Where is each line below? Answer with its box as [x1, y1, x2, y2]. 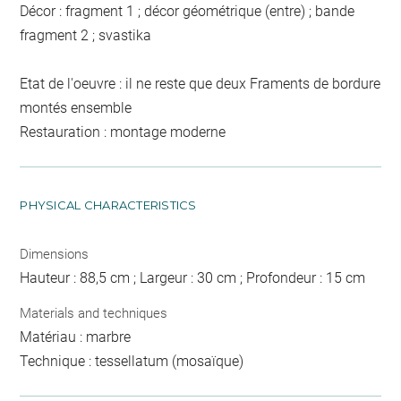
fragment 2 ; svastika [20, 26, 152, 44]
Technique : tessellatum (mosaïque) [20, 353, 244, 371]
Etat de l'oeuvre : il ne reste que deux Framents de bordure [20, 74, 381, 92]
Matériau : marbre [20, 328, 132, 346]
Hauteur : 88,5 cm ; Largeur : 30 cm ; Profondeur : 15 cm [20, 269, 366, 286]
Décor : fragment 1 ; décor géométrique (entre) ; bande [20, 2, 355, 20]
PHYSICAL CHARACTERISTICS [20, 197, 197, 212]
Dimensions [20, 245, 90, 262]
